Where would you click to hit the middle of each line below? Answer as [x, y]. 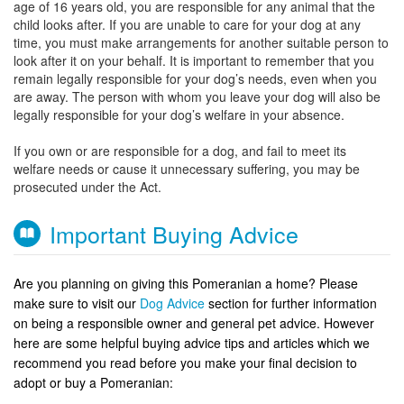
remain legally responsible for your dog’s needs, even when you [195, 78]
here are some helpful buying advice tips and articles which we [192, 342]
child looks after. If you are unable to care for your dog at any [187, 24]
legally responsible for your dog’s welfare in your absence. [179, 114]
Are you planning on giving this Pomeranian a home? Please [186, 283]
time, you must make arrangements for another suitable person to [201, 42]
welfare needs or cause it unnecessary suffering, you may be [187, 168]
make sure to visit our [77, 303]
